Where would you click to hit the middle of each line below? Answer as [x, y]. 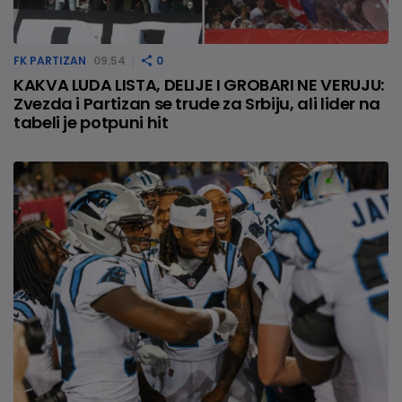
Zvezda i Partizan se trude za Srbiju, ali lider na [197, 104]
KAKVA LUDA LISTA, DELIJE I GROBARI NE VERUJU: [199, 85]
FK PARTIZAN [50, 61]
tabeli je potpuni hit [91, 123]
